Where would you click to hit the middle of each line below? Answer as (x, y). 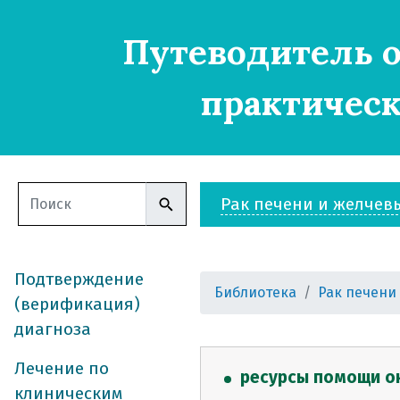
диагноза (53, 329)
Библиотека (255, 292)
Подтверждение (79, 279)
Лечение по (62, 368)
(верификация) (77, 304)
